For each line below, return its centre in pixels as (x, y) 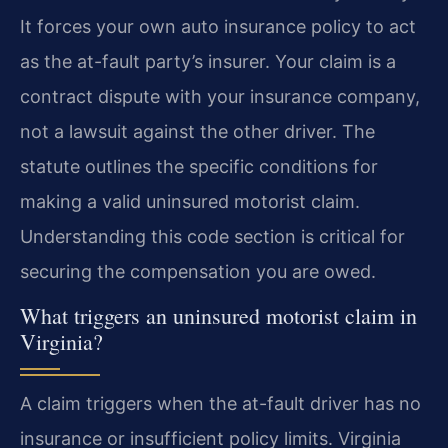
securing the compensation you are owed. (198, 272)
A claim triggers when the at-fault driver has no (220, 404)
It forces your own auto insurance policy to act (218, 27)
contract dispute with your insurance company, (220, 97)
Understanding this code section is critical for (212, 237)
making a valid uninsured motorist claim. (190, 202)
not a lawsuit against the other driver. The (197, 132)
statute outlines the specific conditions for (199, 167)
